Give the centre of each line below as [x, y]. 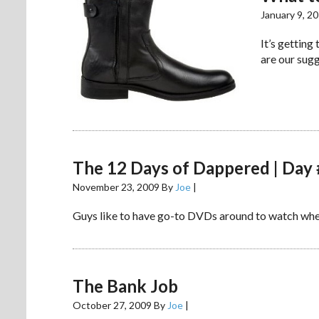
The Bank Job [125, 286]
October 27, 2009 [112, 305]
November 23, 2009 [116, 187]
